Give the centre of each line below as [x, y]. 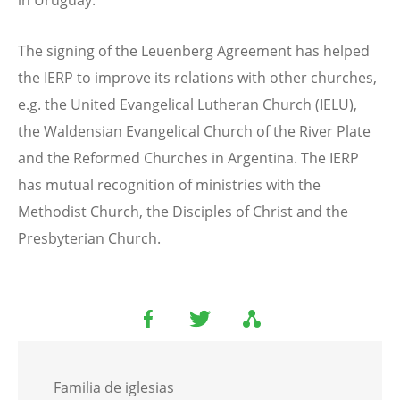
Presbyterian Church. [89, 239]
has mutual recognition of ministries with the [169, 185]
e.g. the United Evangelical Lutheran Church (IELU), [187, 105]
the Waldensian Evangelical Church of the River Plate [194, 132]
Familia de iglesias [114, 388]
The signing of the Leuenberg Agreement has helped [194, 51]
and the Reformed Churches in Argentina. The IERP [188, 158]
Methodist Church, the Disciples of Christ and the [183, 212]
